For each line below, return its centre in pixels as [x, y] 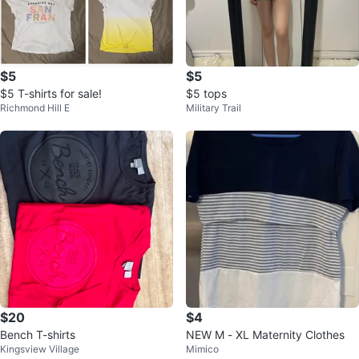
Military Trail [214, 108]
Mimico [202, 349]
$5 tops [206, 93]
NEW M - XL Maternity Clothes [265, 335]
